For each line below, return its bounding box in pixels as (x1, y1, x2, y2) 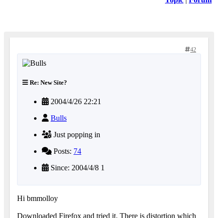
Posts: (52, 146, 73, 155)
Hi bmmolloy (17, 194, 58, 202)
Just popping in (52, 130, 100, 139)
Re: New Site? (28, 78, 67, 86)
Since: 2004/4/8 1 (49, 163, 105, 172)
